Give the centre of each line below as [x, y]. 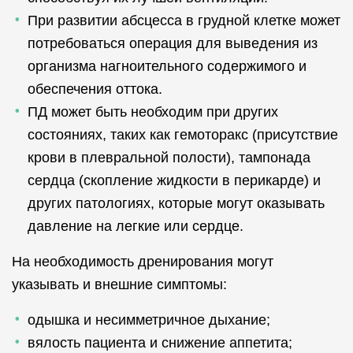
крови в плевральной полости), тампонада [169, 158]
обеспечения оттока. [95, 89]
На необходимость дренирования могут [143, 262]
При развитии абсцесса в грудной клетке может [184, 20]
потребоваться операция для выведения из [173, 43]
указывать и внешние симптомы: [119, 284]
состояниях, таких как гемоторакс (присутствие [183, 135]
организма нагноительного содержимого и [167, 66]
